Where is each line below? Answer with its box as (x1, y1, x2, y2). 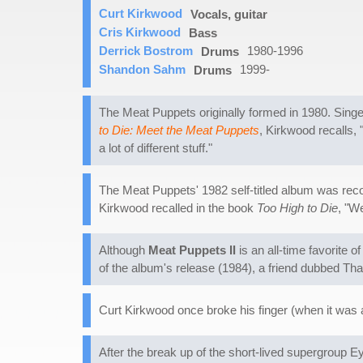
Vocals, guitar (190, 7, 267, 22)
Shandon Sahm (99, 62, 186, 77)
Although (99, 243, 148, 258)
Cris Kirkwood (99, 25, 181, 40)
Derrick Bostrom (99, 44, 193, 58)
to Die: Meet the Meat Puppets (99, 123, 259, 138)
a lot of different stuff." (99, 141, 212, 156)
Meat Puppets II (148, 243, 236, 258)
